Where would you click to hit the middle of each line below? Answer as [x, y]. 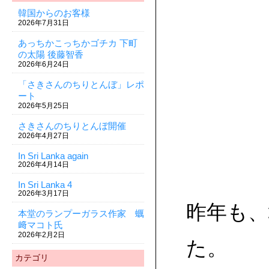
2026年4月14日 [44, 165]
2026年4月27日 [44, 136]
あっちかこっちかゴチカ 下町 [78, 43]
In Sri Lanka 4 [45, 185]
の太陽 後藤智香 [51, 54]
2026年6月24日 [44, 64]
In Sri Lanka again [53, 156]
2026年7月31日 [44, 23]
